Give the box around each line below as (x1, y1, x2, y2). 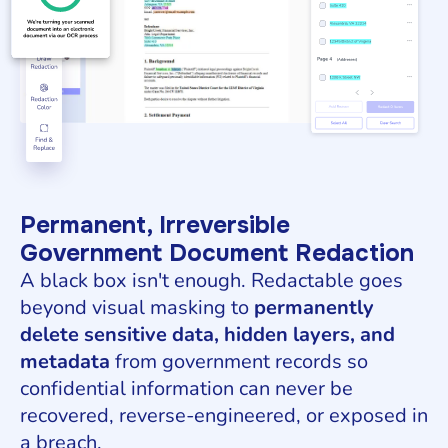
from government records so (110, 347, 368, 375)
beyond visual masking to (20, 293, 254, 321)
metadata (20, 347, 110, 375)
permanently (254, 293, 374, 321)
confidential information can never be (20, 374, 353, 402)
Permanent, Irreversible (20, 209, 290, 240)
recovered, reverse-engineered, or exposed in (20, 401, 428, 429)
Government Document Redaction (20, 237, 414, 268)
